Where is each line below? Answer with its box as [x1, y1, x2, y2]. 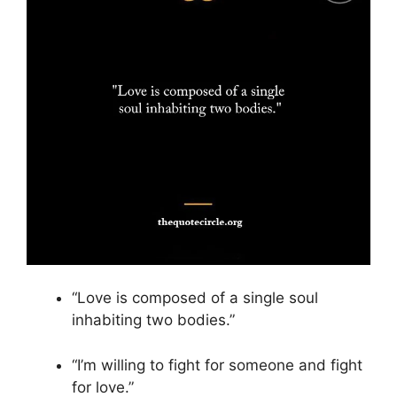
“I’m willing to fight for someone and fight [72, 355, 362, 374]
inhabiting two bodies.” [72, 311, 235, 330]
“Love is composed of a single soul [72, 289, 318, 307]
